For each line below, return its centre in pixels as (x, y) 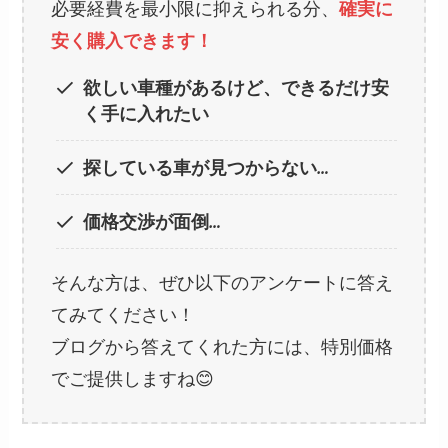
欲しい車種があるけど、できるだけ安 (235, 87)
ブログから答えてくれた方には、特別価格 (222, 346)
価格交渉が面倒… (151, 221)
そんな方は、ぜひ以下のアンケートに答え (222, 282)
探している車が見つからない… (205, 167)
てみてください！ (123, 314)
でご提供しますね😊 (133, 378)
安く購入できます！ (132, 40)
